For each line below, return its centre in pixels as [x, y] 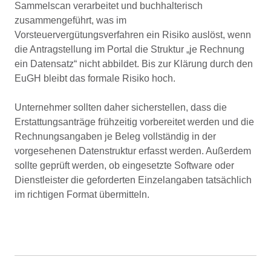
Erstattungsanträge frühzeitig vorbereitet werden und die [134, 122]
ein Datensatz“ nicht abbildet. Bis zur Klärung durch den [134, 64]
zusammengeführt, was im [70, 20]
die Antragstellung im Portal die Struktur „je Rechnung [129, 49]
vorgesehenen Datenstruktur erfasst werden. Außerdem [133, 151]
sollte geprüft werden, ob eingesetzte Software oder [124, 165]
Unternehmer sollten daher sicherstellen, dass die [121, 107]
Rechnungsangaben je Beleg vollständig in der [115, 136]
